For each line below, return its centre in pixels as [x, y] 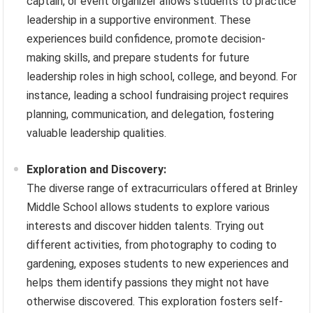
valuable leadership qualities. [97, 133]
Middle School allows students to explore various [148, 208]
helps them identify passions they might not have [148, 283]
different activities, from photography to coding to [152, 245]
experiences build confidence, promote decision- [146, 39]
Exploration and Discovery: [97, 170]
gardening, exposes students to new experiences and [158, 264]
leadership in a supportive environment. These [139, 20]
